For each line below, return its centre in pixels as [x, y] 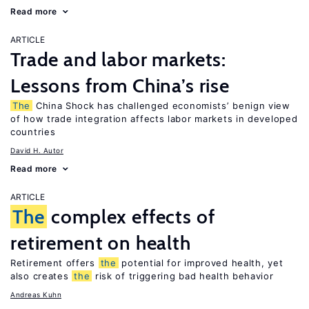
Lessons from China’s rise [120, 86]
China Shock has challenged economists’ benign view [161, 106]
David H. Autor [37, 150]
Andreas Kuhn [36, 295]
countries [33, 132]
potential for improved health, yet [201, 263]
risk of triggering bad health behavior [183, 276]
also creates [41, 276]
